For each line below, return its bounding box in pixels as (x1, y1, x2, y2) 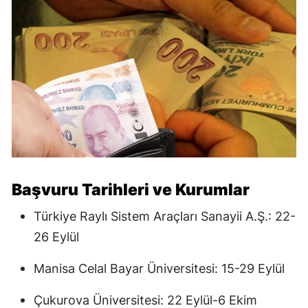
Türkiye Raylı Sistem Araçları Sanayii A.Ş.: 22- (34, 209, 296, 224)
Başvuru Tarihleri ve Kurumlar (12, 180, 250, 200)
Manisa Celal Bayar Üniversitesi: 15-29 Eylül (34, 261, 285, 276)
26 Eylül (34, 230, 79, 245)
